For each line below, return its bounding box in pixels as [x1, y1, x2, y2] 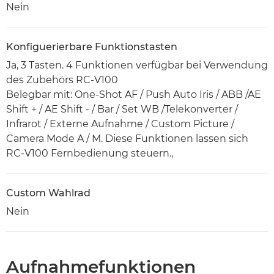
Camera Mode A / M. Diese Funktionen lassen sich [6, 133, 248, 145]
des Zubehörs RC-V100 [6, 74, 118, 86]
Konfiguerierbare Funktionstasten [6, 41, 177, 53]
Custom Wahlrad [6, 187, 91, 199]
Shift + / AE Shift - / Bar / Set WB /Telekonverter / [6, 103, 238, 116]
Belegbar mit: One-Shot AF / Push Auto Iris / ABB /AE [6, 89, 261, 101]
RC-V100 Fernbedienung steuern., [6, 147, 173, 160]
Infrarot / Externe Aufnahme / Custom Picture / [6, 118, 234, 130]
